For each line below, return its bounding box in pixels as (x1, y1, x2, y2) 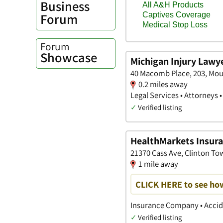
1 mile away (138, 158, 178, 170)
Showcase (40, 49, 97, 67)
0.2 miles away (138, 78, 188, 90)
